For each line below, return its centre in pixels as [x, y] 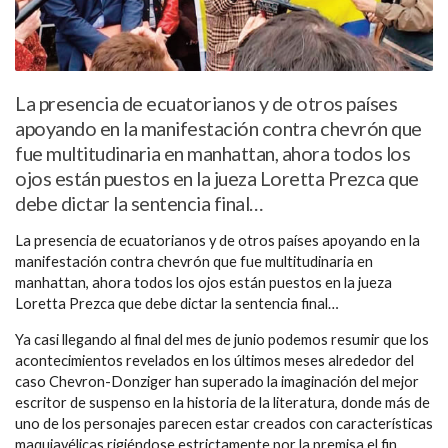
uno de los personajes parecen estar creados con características [224, 423]
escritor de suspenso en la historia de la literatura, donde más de [222, 402]
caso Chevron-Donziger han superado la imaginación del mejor [217, 381]
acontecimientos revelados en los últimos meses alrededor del [214, 360]
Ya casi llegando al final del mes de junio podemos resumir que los [222, 339]
